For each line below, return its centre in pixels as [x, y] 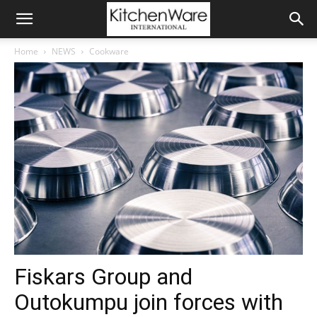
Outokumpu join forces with [149, 302]
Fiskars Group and [103, 276]
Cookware [109, 51]
